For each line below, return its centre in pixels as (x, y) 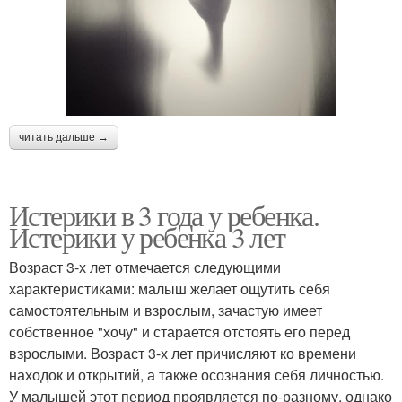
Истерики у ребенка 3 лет (147, 237)
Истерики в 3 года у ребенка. (164, 215)
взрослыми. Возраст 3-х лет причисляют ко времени (183, 354)
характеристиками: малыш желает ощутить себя (170, 289)
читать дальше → (64, 138)
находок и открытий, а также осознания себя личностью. (197, 375)
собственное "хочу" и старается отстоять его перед (179, 332)
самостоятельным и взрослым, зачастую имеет (166, 310)
